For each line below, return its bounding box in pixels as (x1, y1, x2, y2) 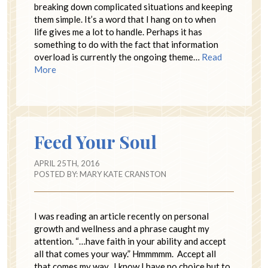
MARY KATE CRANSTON (80, 169, 166, 179)
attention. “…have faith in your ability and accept (34, 235, 226, 246)
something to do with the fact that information (34, 38, 218, 50)
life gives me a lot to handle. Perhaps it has (34, 26, 202, 37)
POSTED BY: (34, 169, 80, 179)
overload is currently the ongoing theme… (34, 51, 202, 62)
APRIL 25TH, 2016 (34, 158, 100, 168)
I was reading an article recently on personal (34, 210, 209, 221)
